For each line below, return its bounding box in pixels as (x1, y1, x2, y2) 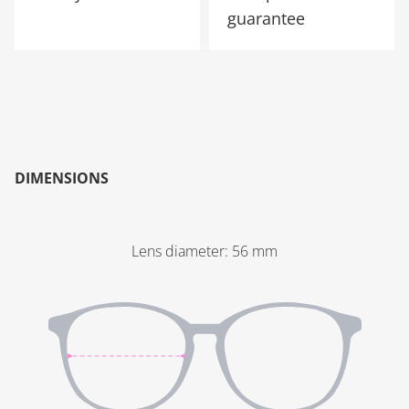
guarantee (227, 7, 305, 29)
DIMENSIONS (15, 168, 109, 188)
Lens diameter (131, 241, 225, 261)
